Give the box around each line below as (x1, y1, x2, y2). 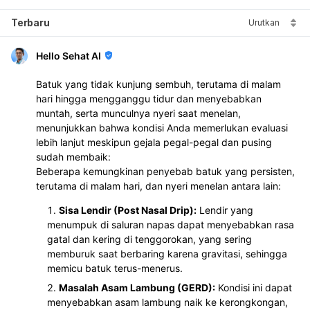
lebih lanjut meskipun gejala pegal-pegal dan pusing (36, 136, 272, 148)
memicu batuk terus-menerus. (47, 262, 183, 274)
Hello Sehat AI (36, 49, 101, 62)
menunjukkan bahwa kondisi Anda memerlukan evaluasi (36, 121, 288, 134)
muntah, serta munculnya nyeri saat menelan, (36, 107, 241, 119)
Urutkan (248, 17, 280, 28)
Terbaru (11, 16, 50, 28)
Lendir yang (197, 203, 253, 216)
